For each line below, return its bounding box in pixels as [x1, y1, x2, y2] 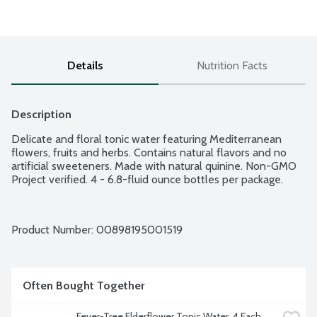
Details [67, 59, 103, 73]
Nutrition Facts [197, 59, 267, 73]
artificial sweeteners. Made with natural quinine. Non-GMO [11, 159, 296, 173]
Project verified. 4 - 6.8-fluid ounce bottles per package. [11, 173, 283, 187]
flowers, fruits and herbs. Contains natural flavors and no [11, 146, 287, 160]
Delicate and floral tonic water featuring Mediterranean [11, 132, 282, 146]
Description [11, 108, 71, 122]
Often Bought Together [23, 279, 144, 293]
